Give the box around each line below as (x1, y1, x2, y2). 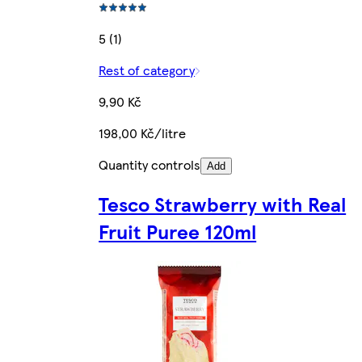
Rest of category (99, 60, 196, 79)
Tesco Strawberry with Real (99, 190, 347, 218)
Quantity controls (99, 154, 201, 174)
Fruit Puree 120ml (99, 217, 257, 246)
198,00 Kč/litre (99, 123, 187, 142)
